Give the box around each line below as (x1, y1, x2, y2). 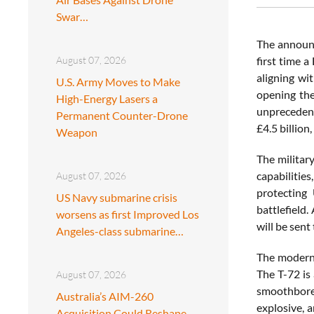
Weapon (56, 125, 97, 139)
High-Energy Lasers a (56, 91, 158, 105)
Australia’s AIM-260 (56, 289, 153, 303)
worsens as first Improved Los (56, 207, 199, 221)
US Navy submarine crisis (56, 190, 177, 204)
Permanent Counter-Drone (56, 108, 188, 122)
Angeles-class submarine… (56, 224, 184, 238)
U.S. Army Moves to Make (56, 74, 180, 88)
